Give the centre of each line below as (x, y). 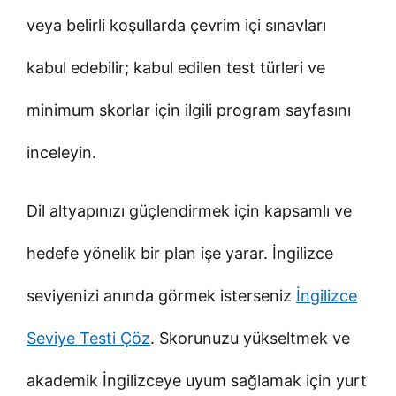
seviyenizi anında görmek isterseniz (161, 295)
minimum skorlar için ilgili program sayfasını (189, 110)
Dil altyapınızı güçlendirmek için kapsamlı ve (189, 210)
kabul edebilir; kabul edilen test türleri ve (176, 67)
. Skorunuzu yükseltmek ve (250, 338)
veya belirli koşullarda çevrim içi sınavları (176, 25)
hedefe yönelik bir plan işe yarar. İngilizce (180, 253)
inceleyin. (61, 152)
